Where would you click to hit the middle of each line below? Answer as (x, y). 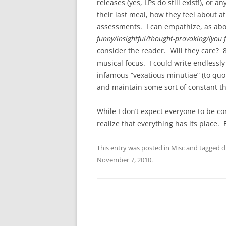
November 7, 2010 (124, 160)
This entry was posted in (134, 148)
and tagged (203, 148)
